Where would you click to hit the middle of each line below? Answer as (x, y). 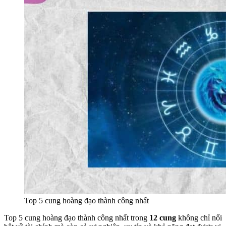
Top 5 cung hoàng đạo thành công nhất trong (77, 218)
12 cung (163, 218)
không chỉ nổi (199, 218)
